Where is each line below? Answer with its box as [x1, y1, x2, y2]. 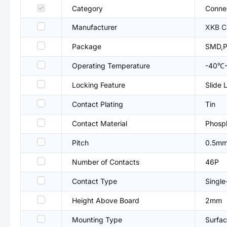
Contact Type [72, 177, 117, 185]
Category [72, 4, 103, 13]
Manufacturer [72, 23, 117, 31]
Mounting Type [72, 215, 122, 224]
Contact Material [72, 119, 127, 128]
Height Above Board [72, 196, 139, 205]
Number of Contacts [72, 158, 139, 166]
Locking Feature [72, 81, 125, 89]
